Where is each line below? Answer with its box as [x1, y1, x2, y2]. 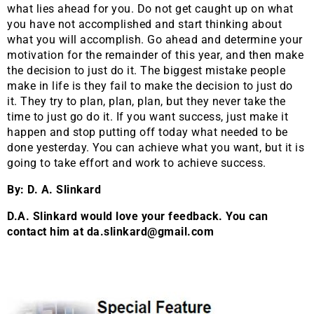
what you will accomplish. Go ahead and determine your [7, 33, 303, 47]
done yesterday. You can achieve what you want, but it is [7, 141, 304, 155]
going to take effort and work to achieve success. [7, 156, 266, 170]
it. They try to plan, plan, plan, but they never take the [7, 95, 286, 109]
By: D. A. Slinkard [7, 183, 101, 197]
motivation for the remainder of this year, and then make [7, 48, 303, 62]
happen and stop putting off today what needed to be [7, 125, 288, 139]
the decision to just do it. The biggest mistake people [7, 64, 285, 78]
